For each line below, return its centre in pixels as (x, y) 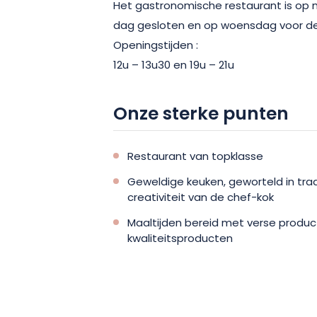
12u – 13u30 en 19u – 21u (174, 66)
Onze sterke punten (201, 115)
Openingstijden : (156, 46)
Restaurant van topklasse (195, 157)
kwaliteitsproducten (180, 239)
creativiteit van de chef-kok (201, 198)
